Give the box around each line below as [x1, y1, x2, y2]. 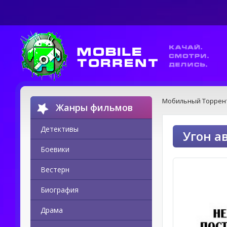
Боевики [41, 144, 69, 154]
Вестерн [41, 165, 69, 174]
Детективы [41, 124, 79, 134]
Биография [41, 185, 79, 195]
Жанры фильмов [56, 101, 133, 113]
